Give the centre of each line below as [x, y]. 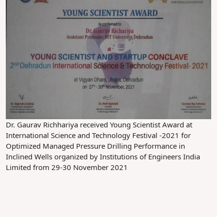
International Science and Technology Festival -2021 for [98, 135]
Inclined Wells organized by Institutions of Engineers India [103, 156]
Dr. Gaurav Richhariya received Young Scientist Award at [99, 124]
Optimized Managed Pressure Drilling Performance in [95, 146]
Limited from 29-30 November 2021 [67, 167]
